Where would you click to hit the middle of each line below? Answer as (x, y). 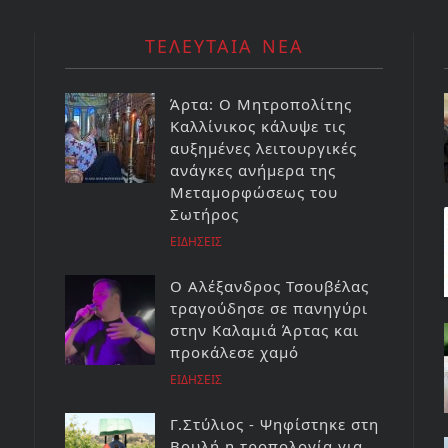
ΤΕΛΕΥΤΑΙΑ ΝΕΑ (224, 46)
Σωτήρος (204, 214)
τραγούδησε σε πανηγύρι (269, 308)
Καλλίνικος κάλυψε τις (258, 126)
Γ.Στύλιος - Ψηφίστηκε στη (274, 424)
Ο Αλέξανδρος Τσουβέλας (269, 286)
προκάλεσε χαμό (234, 352)
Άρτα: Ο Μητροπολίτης (261, 104)
